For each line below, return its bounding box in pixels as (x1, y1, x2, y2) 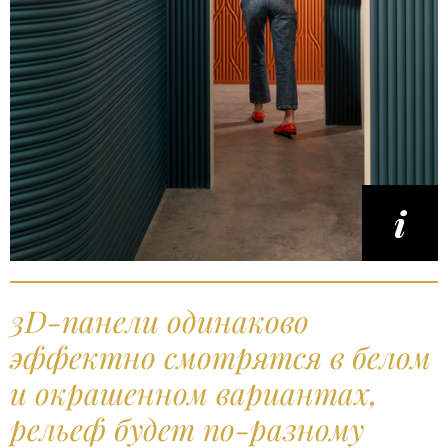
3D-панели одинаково (10, 300, 309, 341)
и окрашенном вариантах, (10, 372, 378, 413)
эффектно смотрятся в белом (10, 336, 431, 377)
